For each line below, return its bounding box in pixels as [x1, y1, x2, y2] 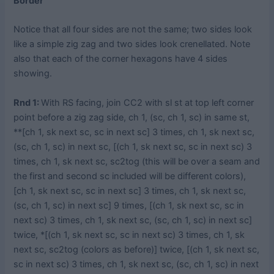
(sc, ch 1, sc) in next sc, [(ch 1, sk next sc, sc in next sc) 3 [13, 141, 253, 152]
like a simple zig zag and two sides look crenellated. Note [13, 39, 251, 50]
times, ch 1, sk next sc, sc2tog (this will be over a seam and [13, 155, 261, 167]
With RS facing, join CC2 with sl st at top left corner [41, 97, 254, 108]
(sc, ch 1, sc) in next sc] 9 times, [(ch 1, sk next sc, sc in [13, 199, 245, 211]
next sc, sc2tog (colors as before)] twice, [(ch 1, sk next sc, [13, 243, 260, 255]
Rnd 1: [13, 97, 42, 108]
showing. [13, 68, 53, 80]
